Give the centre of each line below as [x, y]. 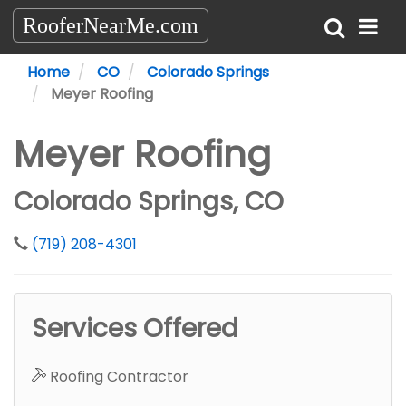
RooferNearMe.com [111, 25]
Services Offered [135, 329]
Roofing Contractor [117, 377]
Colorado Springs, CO [149, 202]
